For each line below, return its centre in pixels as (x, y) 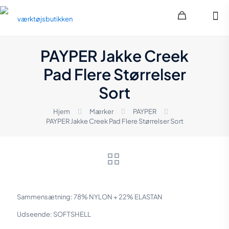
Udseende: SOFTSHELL (54, 214)
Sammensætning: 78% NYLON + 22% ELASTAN (90, 197)
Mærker (101, 111)
